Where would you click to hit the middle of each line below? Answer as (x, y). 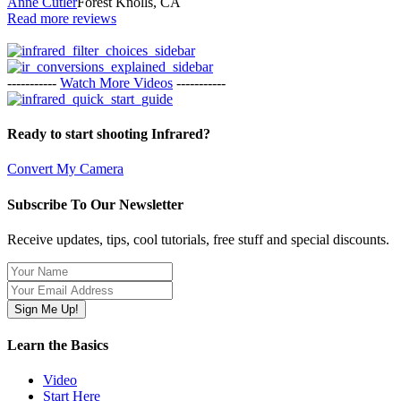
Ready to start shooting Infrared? (109, 134)
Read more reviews (62, 18)
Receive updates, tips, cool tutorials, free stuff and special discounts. (198, 239)
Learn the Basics (58, 346)
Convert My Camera (65, 169)
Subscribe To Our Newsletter (95, 204)
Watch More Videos (116, 82)
